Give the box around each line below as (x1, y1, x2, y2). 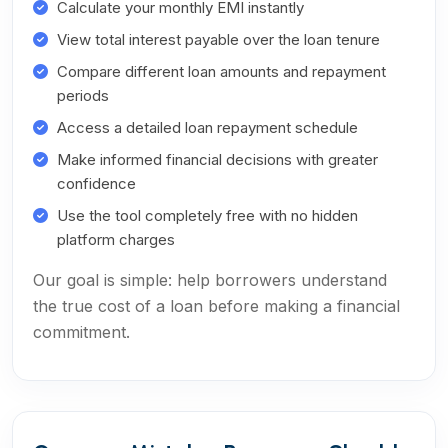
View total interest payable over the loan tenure (57, 30, 380, 49)
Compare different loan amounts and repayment (57, 62, 386, 81)
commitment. (33, 322, 130, 342)
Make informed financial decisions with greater (57, 150, 378, 169)
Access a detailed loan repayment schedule (57, 118, 358, 137)
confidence (57, 174, 136, 193)
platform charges (57, 230, 175, 249)
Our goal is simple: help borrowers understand (33, 270, 387, 290)
